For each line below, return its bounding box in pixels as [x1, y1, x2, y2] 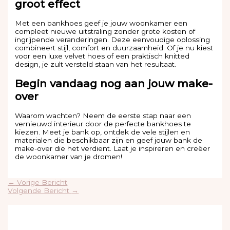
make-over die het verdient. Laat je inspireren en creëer [15, 144, 210, 152]
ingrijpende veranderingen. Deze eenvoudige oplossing [15, 35, 210, 44]
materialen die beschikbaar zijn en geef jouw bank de [15, 136, 203, 144]
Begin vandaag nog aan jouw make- [15, 76, 213, 90]
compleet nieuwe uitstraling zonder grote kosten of [15, 27, 196, 35]
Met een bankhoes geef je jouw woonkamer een [15, 18, 188, 27]
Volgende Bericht [8, 186, 72, 195]
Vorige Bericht [15, 178, 68, 186]
